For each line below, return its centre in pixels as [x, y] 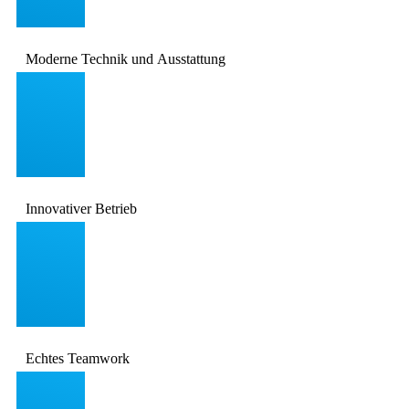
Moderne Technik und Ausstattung [126, 58]
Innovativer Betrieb [81, 208]
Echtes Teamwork [78, 358]
